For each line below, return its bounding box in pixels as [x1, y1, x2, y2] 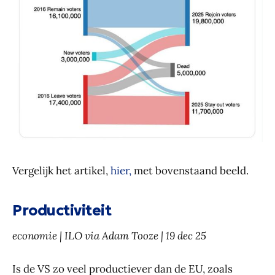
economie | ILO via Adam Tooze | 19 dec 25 [12, 229, 206, 243]
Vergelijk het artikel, [12, 164, 110, 178]
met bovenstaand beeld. [131, 164, 249, 178]
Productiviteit [12, 201, 112, 220]
